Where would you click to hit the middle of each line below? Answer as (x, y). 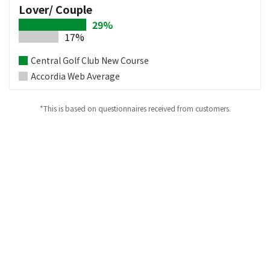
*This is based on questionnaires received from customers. (135, 108)
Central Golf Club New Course (90, 60)
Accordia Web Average (75, 76)
